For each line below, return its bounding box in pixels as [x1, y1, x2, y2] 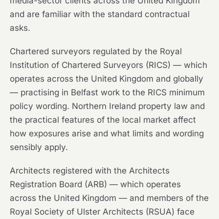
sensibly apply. [10, 142, 68, 153]
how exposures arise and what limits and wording [10, 129, 204, 139]
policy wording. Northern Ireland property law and [10, 101, 205, 111]
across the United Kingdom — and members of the [10, 193, 209, 203]
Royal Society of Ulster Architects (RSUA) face [10, 207, 195, 217]
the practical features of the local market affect [10, 115, 196, 125]
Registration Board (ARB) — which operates [10, 179, 181, 190]
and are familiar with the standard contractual [10, 9, 190, 20]
